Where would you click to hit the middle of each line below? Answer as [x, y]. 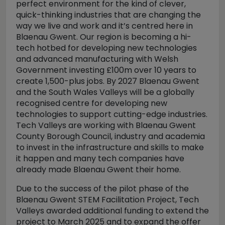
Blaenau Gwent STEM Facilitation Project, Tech [107, 200]
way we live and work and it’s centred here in [104, 26]
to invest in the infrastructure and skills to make [110, 147]
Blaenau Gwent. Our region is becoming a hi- [104, 37]
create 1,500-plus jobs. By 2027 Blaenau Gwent [108, 81]
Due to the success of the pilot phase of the [102, 189]
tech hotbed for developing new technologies [106, 48]
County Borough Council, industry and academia [110, 136]
